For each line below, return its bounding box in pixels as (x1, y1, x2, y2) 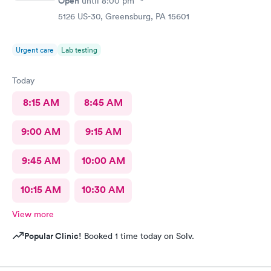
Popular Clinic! (24, 229, 82, 242)
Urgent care (16, 44, 54, 55)
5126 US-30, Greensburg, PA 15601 (58, 10, 189, 22)
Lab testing (61, 44, 97, 55)
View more (12, 208, 54, 220)
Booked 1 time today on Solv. (82, 230, 194, 241)
